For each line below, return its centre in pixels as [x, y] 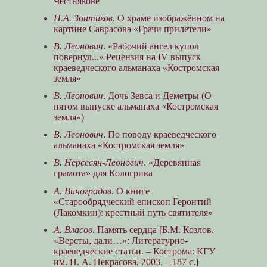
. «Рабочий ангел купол [151, 46]
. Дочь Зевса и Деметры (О [157, 96]
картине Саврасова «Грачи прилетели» [132, 29]
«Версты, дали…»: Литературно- [120, 240]
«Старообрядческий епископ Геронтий [132, 201]
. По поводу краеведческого [159, 135]
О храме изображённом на [170, 18]
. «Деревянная [172, 163]
